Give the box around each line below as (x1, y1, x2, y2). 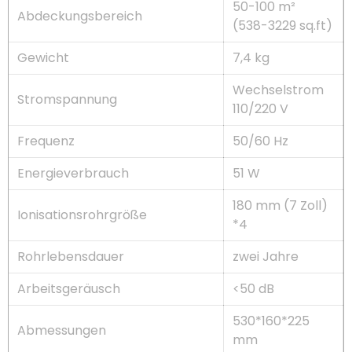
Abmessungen (17, 321, 107, 339)
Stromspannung (17, 90, 118, 108)
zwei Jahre (233, 247, 299, 266)
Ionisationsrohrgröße (17, 205, 148, 224)
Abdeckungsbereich (17, 6, 143, 25)
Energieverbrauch (17, 163, 130, 182)
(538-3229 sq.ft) (233, 16, 333, 35)
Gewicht (17, 48, 70, 67)
